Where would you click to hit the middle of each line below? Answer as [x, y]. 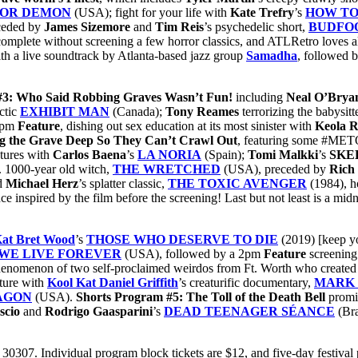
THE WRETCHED [167, 169]
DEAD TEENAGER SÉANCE [249, 311]
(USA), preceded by [275, 169]
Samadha [272, 55]
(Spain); [225, 154]
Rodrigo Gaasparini [99, 311]
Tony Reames [202, 111]
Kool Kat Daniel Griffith [113, 282]
